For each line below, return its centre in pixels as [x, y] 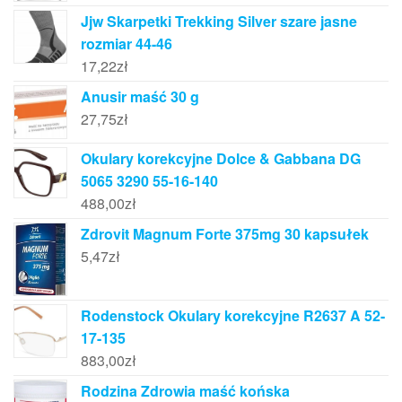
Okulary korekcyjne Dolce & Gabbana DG [221, 158]
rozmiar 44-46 [127, 44]
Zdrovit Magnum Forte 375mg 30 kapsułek [225, 233]
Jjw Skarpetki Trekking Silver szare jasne [219, 22]
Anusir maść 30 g [140, 97]
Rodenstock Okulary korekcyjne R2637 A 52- [233, 316]
